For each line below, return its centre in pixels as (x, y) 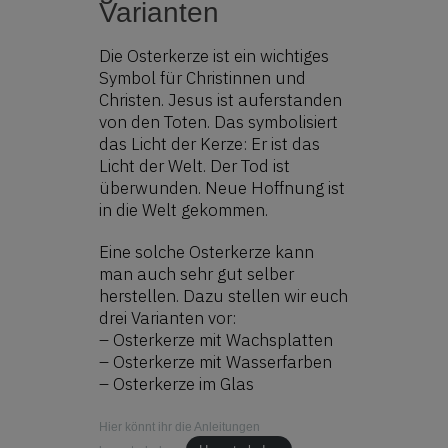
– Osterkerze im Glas (176, 383)
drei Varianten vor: (167, 317)
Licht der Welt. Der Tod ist (194, 165)
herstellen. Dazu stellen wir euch (223, 295)
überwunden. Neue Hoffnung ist (222, 187)
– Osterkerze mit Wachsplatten (216, 339)
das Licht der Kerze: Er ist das (209, 143)
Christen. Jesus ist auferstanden (220, 99)
